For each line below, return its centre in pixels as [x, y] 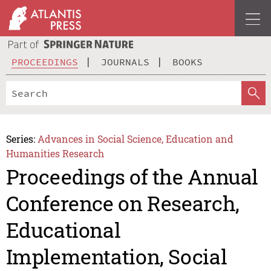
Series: [20, 139]
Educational [63, 230]
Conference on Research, [122, 203]
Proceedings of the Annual [132, 177]
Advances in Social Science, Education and [136, 139]
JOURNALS [125, 61]
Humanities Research [55, 153]
